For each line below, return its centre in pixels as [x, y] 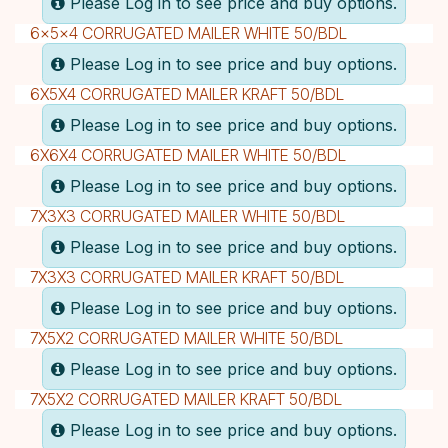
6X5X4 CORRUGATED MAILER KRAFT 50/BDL [187, 93]
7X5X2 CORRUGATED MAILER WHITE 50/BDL [186, 337]
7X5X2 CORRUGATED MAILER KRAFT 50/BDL [186, 398]
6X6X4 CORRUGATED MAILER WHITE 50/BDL [188, 154]
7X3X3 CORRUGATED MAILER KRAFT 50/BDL [187, 276]
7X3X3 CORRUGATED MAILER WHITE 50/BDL [187, 215]
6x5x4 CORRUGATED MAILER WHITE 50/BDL [188, 32]
